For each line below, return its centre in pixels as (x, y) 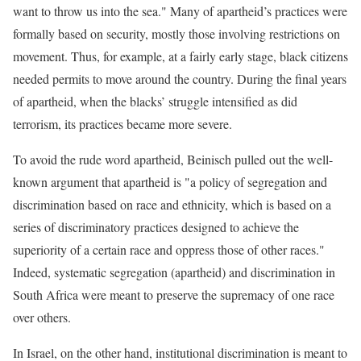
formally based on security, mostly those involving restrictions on (176, 33)
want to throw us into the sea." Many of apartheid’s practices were (180, 11)
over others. (42, 317)
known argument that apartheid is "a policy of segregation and (170, 182)
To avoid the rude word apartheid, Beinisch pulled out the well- (173, 159)
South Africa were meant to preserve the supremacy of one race (174, 295)
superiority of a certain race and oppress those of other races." (169, 249)
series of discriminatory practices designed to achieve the (156, 227)
